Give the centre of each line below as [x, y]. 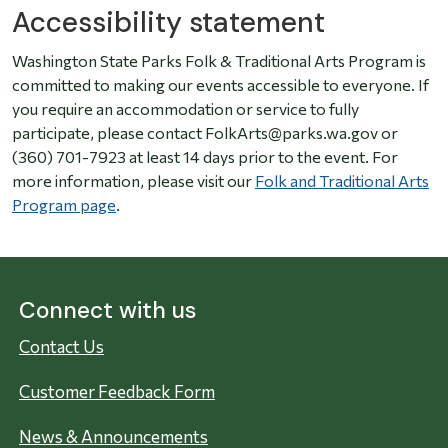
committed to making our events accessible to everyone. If [220, 85]
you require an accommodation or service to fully [185, 109]
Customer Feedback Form [117, 392]
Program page [64, 205]
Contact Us [61, 347]
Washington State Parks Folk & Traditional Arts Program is [219, 61]
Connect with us [107, 310]
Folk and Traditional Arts [342, 181]
